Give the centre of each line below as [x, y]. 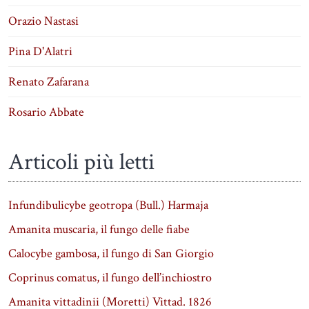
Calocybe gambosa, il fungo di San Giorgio [111, 253]
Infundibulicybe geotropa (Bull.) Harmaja [108, 205]
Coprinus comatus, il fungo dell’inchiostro [110, 277]
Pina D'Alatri [40, 51]
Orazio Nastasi [43, 21]
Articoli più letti [81, 161]
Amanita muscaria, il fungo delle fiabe [99, 229]
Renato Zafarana [49, 81]
